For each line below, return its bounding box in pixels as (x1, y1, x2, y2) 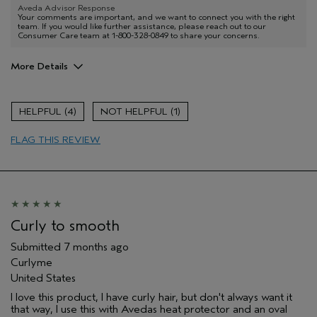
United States (11, 271, 76, 284)
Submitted (11, 240, 64, 253)
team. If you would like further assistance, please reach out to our (18, 21, 266, 31)
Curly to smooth (11, 216, 120, 235)
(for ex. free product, (11, 94, 119, 108)
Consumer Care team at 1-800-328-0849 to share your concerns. (18, 30, 260, 40)
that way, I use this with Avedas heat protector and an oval (11, 302, 287, 316)
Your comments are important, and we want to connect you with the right (18, 11, 295, 22)
